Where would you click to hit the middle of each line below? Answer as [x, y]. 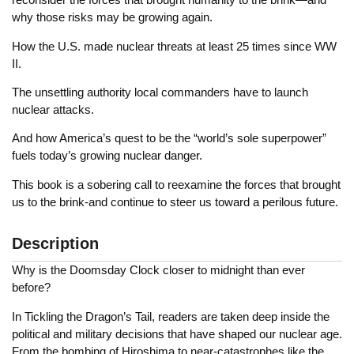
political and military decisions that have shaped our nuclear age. [177, 333]
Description [55, 244]
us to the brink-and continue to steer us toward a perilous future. [175, 201]
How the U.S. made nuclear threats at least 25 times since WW [174, 46]
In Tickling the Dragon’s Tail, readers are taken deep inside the [171, 316]
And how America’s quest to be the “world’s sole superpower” [169, 138]
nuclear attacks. [53, 109]
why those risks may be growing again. [112, 17]
